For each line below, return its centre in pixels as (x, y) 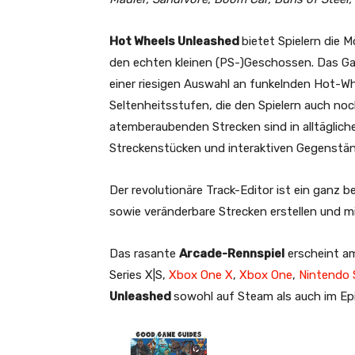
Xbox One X (201, 275)
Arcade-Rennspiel (232, 253)
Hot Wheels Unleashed (176, 41)
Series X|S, (139, 275)
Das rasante (144, 253)
